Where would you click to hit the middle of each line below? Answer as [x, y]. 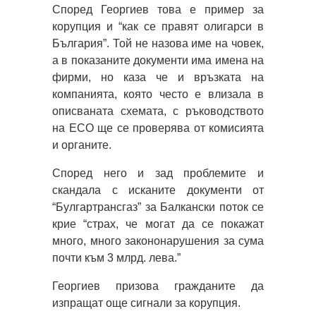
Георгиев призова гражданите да [158, 286]
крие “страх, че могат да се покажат [158, 224]
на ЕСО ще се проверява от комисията [158, 128]
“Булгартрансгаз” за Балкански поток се [158, 207]
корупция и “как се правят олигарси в [158, 26]
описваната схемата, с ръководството [158, 111]
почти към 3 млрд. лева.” [116, 257]
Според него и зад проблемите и [158, 173]
